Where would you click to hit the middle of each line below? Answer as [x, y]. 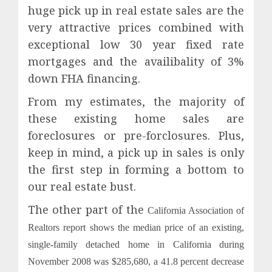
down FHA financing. [84, 78]
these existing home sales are [136, 118]
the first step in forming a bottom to [136, 169]
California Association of [196, 210]
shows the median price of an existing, [167, 227]
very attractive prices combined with [136, 27]
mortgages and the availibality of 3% [136, 61]
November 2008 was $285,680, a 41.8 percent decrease [136, 261]
